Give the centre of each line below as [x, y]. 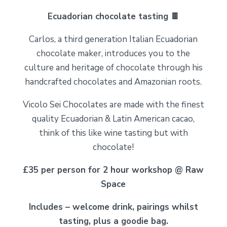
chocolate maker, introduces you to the [113, 53]
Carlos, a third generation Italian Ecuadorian [113, 39]
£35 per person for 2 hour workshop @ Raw [113, 170]
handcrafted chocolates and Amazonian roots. [113, 82]
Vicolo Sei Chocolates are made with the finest [113, 104]
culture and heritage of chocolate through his [113, 67]
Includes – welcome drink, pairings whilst [113, 207]
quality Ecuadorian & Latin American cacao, [113, 119]
